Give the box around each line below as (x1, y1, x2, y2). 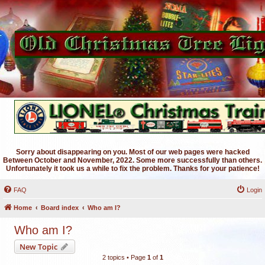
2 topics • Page (102, 254, 147, 261)
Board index (41, 204, 79, 211)
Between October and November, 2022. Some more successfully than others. (3, 156, 262, 164)
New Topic (20, 241, 57, 252)
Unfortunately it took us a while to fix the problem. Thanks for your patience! (5, 164, 260, 173)
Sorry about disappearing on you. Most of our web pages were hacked (15, 148, 250, 156)
